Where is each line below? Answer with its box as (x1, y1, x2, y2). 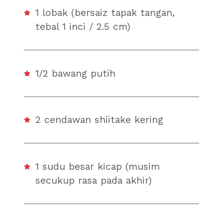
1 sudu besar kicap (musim (35, 160, 160, 172)
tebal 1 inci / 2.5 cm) (35, 21, 131, 33)
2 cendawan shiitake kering (35, 114, 164, 126)
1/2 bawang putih (35, 67, 116, 79)
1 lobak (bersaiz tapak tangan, (35, 7, 175, 19)
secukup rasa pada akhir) (35, 174, 152, 186)
